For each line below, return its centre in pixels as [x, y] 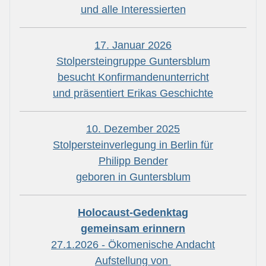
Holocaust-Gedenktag [133, 213]
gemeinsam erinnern [133, 229]
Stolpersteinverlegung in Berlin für [133, 145]
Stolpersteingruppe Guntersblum [133, 61]
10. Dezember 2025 [133, 129]
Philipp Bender [133, 161]
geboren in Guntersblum [133, 177]
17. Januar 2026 [133, 45]
